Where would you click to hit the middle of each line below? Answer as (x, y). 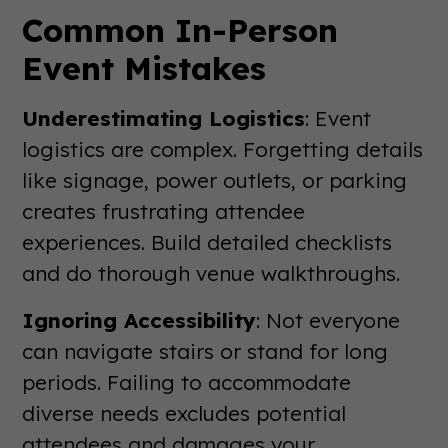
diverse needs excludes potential (184, 412)
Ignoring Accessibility (139, 319)
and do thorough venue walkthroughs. (211, 272)
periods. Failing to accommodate (187, 381)
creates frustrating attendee (164, 210)
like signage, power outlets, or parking (215, 179)
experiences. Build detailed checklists (207, 241)
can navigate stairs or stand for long (205, 350)
